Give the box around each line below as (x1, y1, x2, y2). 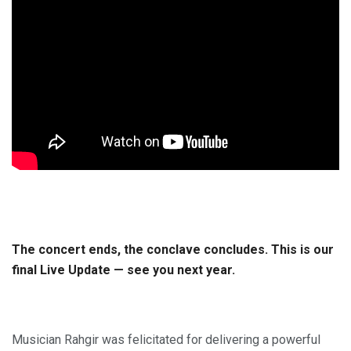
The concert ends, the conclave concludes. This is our (12, 241, 334, 257)
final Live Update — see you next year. (12, 262, 235, 277)
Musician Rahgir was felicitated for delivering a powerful (12, 332, 320, 348)
